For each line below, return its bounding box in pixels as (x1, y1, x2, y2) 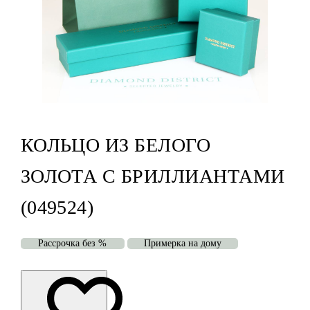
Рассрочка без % (38, 238, 107, 249)
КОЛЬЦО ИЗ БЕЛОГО (20, 134, 211, 156)
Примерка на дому (143, 238, 221, 249)
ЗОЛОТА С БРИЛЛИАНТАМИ (20, 165, 285, 188)
